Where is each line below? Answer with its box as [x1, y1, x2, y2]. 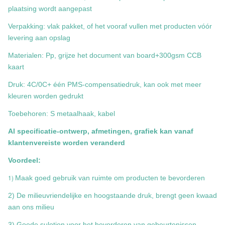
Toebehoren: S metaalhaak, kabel [8, 109, 115, 118]
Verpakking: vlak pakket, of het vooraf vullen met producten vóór [8, 22, 212, 30]
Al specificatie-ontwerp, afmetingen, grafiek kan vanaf [8, 127, 193, 135]
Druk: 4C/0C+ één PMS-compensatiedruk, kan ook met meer [8, 80, 201, 88]
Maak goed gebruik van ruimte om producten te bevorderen [15, 174, 205, 182]
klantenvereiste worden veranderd [8, 139, 125, 147]
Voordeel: [8, 156, 41, 164]
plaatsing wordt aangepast [8, 5, 92, 13]
